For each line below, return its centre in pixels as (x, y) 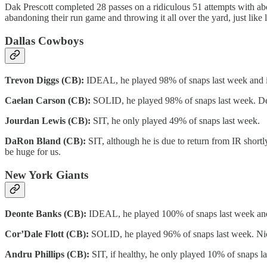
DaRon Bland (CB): (45, 141)
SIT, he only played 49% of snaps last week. (175, 120)
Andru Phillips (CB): (48, 254)
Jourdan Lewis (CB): (48, 120)
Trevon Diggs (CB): (46, 80)
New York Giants (46, 175)
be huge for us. (33, 151)
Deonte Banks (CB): (47, 214)
